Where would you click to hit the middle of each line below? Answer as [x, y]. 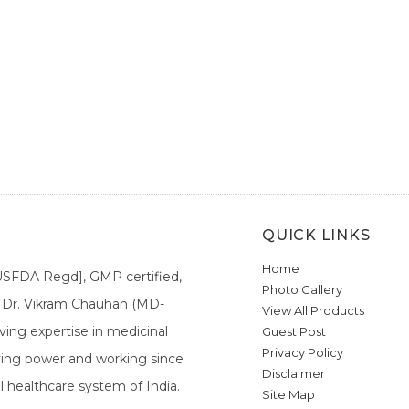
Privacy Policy [303, 353]
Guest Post [294, 332]
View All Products [314, 311]
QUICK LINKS [316, 236]
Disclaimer [294, 374]
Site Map [289, 395]
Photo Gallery [303, 290]
